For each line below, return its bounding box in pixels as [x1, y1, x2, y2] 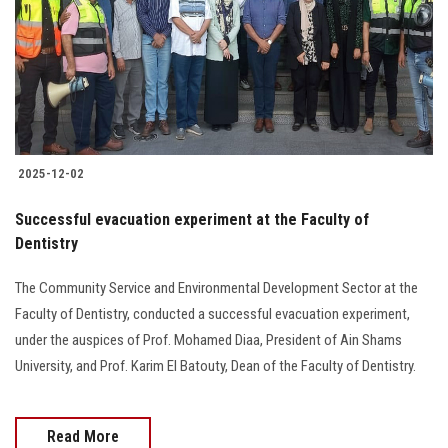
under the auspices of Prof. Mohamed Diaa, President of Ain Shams [15, 331, 402, 350]
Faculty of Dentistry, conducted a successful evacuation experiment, [15, 305, 410, 324]
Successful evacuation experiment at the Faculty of [15, 210, 369, 230]
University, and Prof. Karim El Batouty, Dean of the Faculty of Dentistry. [15, 357, 416, 376]
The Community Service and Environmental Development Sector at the [15, 279, 418, 298]
